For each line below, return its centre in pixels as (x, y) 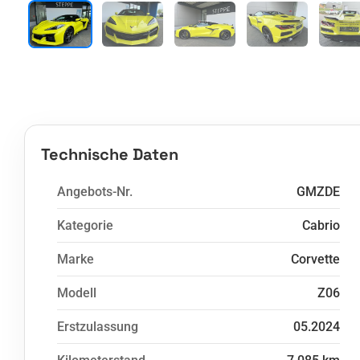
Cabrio (321, 225)
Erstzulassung (98, 327)
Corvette (315, 259)
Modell (77, 293)
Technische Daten (110, 154)
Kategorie (85, 225)
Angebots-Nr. (95, 192)
